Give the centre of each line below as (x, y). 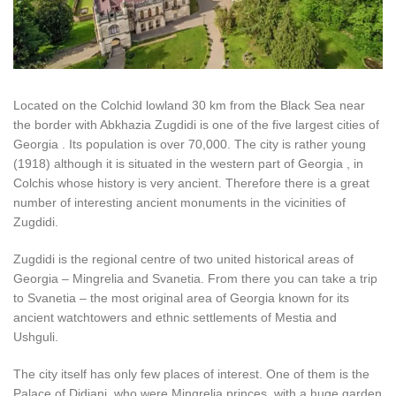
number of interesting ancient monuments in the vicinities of (179, 202)
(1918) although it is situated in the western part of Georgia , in (188, 164)
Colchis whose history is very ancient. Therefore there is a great (191, 183)
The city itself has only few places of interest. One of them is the (191, 374)
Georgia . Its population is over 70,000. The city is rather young (190, 144)
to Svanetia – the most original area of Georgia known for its (181, 298)
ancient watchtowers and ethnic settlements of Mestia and (175, 317)
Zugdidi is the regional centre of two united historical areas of (183, 259)
